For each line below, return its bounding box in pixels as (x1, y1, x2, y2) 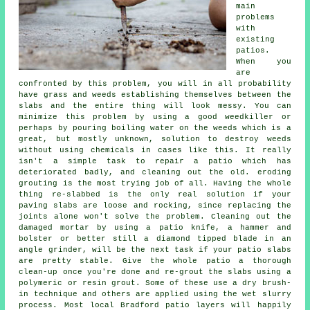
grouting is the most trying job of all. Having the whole (19, 179, 291, 188)
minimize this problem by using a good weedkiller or (19, 113, 291, 122)
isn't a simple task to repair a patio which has (19, 157, 291, 166)
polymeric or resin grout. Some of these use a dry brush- (19, 279, 291, 288)
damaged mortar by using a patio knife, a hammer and (19, 224, 291, 232)
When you (236, 57, 291, 66)
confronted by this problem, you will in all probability (19, 80, 291, 89)
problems (236, 13, 275, 22)
